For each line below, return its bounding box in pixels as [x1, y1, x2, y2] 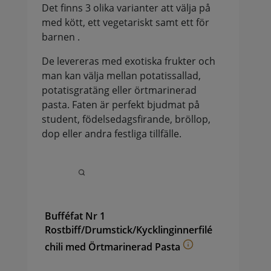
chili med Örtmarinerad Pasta [44, 240, 180, 253]
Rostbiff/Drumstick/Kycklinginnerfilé [44, 223, 212, 237]
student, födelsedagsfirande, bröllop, [41, 112, 211, 126]
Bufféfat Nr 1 [44, 209, 105, 223]
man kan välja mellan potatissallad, [41, 68, 201, 82]
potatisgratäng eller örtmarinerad [41, 83, 197, 97]
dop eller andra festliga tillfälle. [41, 126, 181, 140]
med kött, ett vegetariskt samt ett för [41, 15, 209, 29]
